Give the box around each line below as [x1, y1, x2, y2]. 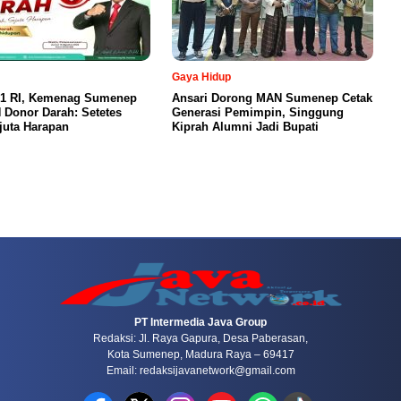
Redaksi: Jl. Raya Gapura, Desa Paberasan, [93, 331, 308, 345]
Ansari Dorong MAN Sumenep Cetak [172, 90, 372, 105]
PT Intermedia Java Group [134, 315, 267, 328]
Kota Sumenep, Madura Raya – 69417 [107, 347, 294, 361]
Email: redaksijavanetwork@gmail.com [106, 363, 295, 377]
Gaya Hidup [172, 70, 231, 83]
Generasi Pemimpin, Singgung [172, 105, 344, 119]
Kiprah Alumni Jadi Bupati [172, 119, 319, 133]
